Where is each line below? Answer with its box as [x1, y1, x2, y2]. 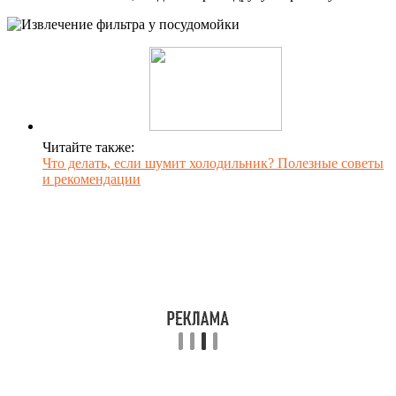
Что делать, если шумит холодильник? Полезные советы [42, 155, 384, 171]
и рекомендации [42, 171, 141, 187]
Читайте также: [42, 139, 134, 155]
